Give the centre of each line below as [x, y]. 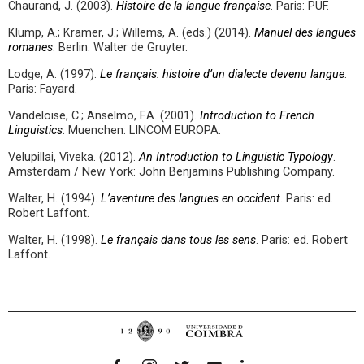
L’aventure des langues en [169, 199]
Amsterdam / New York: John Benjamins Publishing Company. [171, 172]
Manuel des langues [305, 33]
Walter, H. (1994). [54, 199]
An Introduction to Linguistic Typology [236, 157]
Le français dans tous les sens [178, 240]
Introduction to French [257, 116]
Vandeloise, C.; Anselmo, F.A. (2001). [104, 116]
